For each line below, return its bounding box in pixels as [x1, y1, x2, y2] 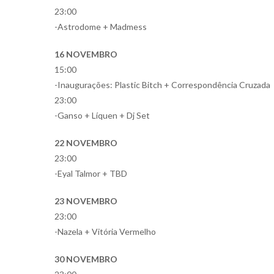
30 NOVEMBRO [54, 254, 117, 265]
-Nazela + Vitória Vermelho [54, 226, 156, 237]
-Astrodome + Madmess [54, 21, 147, 32]
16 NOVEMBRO [54, 49, 117, 60]
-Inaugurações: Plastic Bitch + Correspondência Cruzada [54, 80, 270, 91]
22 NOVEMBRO [54, 138, 117, 149]
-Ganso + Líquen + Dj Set [54, 110, 150, 121]
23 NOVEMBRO [54, 196, 117, 207]
